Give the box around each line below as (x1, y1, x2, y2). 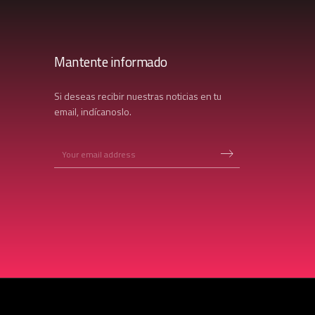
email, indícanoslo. (54, 103, 132, 119)
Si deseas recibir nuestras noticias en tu (54, 88, 222, 103)
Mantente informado (54, 51, 167, 72)
